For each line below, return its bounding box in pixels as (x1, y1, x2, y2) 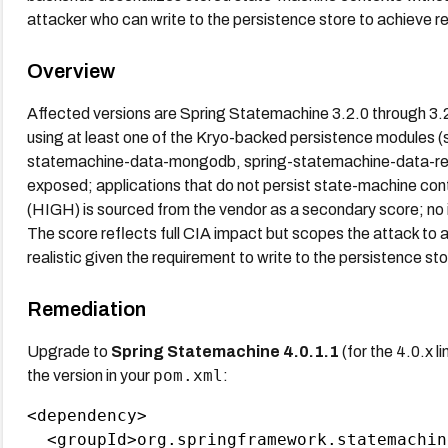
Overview (26, 59, 115, 82)
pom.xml (152, 365, 223, 385)
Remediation (26, 297, 146, 320)
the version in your (26, 366, 153, 384)
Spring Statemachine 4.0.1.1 (110, 342, 339, 360)
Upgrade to (26, 342, 111, 360)
